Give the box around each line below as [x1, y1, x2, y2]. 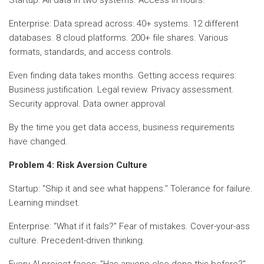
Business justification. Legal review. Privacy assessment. [9, 84, 234, 95]
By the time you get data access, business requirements [9, 121, 235, 133]
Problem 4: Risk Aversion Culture [9, 159, 147, 170]
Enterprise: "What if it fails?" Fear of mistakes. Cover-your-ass [9, 220, 250, 232]
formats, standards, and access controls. [9, 46, 173, 57]
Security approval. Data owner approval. [9, 98, 167, 109]
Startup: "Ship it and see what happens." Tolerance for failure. [9, 183, 253, 194]
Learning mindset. [9, 197, 80, 208]
